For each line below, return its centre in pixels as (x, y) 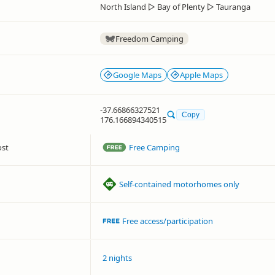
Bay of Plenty (181, 7)
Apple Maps (201, 75)
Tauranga (233, 7)
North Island (123, 7)
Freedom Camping (149, 39)
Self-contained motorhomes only (180, 184)
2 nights (117, 258)
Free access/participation (168, 221)
